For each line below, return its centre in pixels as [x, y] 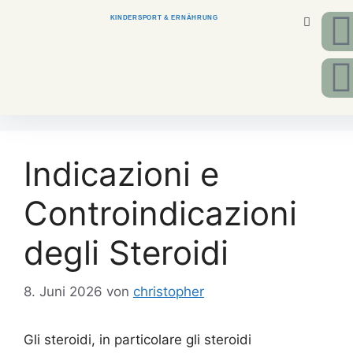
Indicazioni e [121, 174]
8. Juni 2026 [63, 291]
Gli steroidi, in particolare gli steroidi [137, 339]
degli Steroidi [126, 253]
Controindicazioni [160, 213]
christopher [169, 291]
